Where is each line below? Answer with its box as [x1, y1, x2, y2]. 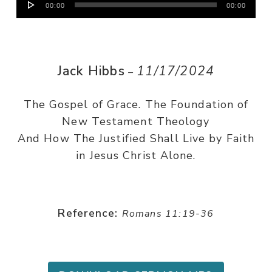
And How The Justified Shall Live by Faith [17, 131, 255, 146]
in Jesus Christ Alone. [76, 148, 196, 163]
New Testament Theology [62, 114, 210, 129]
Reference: [58, 206, 118, 220]
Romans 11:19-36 [121, 207, 214, 220]
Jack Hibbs [57, 63, 125, 80]
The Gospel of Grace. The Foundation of [23, 97, 249, 112]
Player [15, 9, 52, 24]
